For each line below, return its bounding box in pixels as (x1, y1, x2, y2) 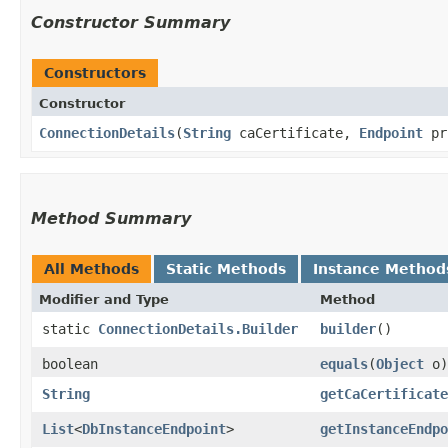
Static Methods (166, 260, 286, 277)
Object (376, 355, 424, 372)
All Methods (44, 260, 139, 277)
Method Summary (31, 208, 191, 228)
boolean (42, 355, 98, 372)
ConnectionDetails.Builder (98, 320, 298, 337)
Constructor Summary (31, 12, 230, 32)
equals (320, 355, 368, 372)
